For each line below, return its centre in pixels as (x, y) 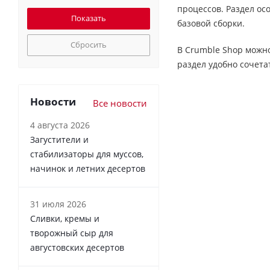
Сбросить (89, 45)
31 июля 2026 (58, 204)
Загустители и (59, 140)
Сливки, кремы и (65, 218)
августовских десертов (77, 247)
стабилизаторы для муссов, (87, 154)
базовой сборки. (211, 23)
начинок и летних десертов (88, 168)
